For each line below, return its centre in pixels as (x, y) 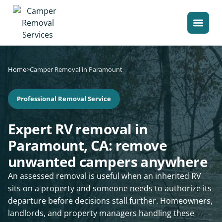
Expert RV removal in (78, 129)
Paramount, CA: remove (88, 145)
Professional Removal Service (64, 99)
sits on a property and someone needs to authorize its (110, 188)
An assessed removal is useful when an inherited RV (105, 176)
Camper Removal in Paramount (76, 69)
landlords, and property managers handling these (101, 213)
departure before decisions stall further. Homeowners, (110, 201)
